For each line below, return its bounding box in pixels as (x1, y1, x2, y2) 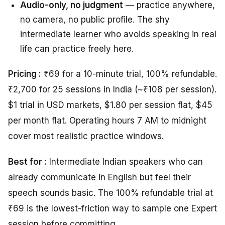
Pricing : (8, 68, 41, 79)
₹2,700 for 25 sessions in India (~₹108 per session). (8, 84, 216, 94)
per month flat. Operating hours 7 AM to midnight (8, 115, 206, 126)
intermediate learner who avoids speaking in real (20, 29, 216, 39)
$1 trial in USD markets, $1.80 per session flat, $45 (8, 99, 212, 110)
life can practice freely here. (20, 43, 134, 54)
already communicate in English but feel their (8, 172, 191, 182)
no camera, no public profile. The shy (20, 14, 170, 25)
